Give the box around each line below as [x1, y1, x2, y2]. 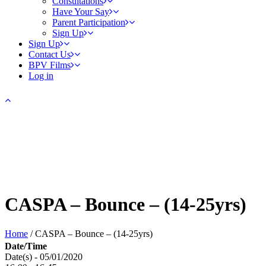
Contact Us [28, 49, 71, 59]
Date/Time [5, 241, 47, 251]
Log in [28, 71, 53, 81]
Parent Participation [52, 17, 125, 27]
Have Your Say [52, 7, 109, 17]
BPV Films [28, 60, 71, 70]
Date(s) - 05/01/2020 [5, 252, 83, 262]
